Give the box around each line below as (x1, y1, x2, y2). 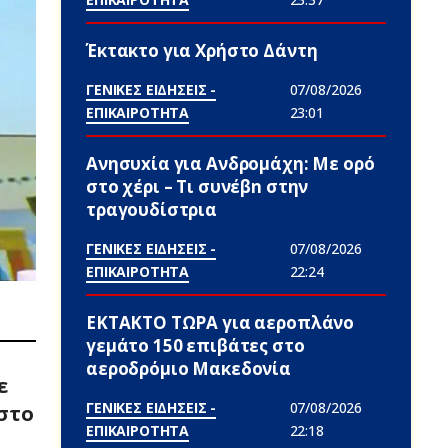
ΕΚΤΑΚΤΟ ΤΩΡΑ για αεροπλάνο (86, 311, 355, 334)
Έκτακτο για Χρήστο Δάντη (86, 39, 318, 62)
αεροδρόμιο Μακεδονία (86, 357, 291, 380)
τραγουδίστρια (86, 198, 218, 221)
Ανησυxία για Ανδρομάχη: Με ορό (86, 152, 375, 175)
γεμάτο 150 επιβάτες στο (86, 334, 305, 357)
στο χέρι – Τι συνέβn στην (86, 175, 309, 198)
